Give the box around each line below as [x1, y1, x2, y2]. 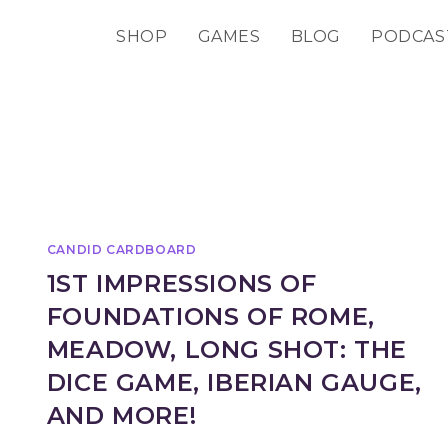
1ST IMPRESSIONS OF [46, 269, 317, 298]
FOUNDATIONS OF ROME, [46, 302, 375, 331]
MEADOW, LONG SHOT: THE [46, 335, 408, 364]
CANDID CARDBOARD [46, 242, 197, 257]
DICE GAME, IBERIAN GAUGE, [46, 368, 422, 397]
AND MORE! [46, 401, 197, 430]
